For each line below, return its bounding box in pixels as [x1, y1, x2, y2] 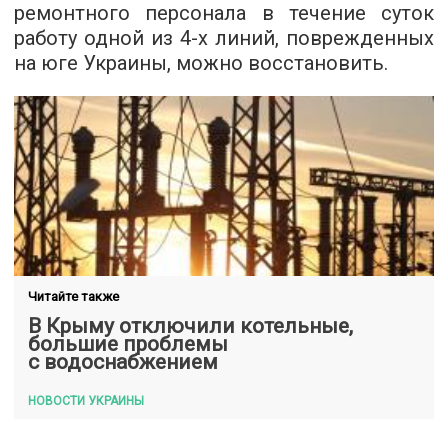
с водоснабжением [28, 350, 218, 374]
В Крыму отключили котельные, [28, 314, 353, 338]
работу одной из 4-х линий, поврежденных [14, 26, 434, 50]
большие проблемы [28, 332, 228, 356]
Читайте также [28, 289, 119, 304]
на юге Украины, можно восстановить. [14, 51, 388, 75]
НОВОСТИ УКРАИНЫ [28, 394, 144, 408]
